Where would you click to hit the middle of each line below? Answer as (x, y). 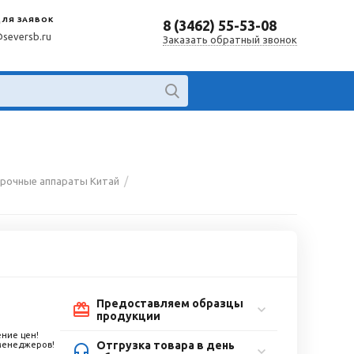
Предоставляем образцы (170, 303)
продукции (129, 316)
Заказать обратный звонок (230, 40)
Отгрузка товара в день (166, 345)
